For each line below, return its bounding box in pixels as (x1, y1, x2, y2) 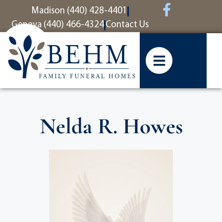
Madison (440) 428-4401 (31, 6, 127, 16)
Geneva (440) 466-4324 (11, 20, 104, 30)
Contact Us (105, 20, 149, 30)
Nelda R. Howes (39, 112, 183, 140)
